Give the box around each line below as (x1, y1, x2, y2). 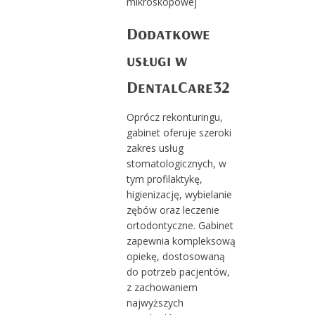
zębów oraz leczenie (126, 202, 219, 217)
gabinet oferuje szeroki (126, 125, 231, 139)
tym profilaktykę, (126, 172, 202, 186)
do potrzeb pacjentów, (126, 264, 230, 278)
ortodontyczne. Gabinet (126, 218, 233, 232)
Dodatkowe (126, 22, 210, 44)
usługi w (126, 49, 187, 70)
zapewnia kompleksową (126, 233, 236, 247)
